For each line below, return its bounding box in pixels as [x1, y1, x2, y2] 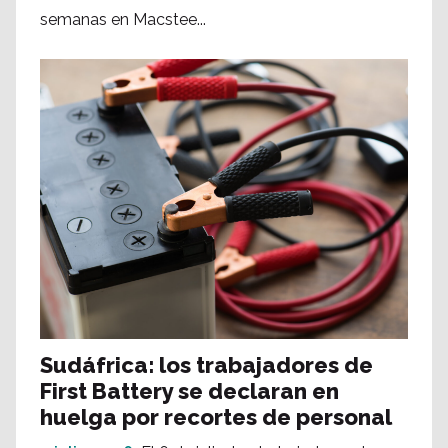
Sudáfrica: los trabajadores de [40, 352, 373, 379]
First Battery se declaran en [40, 378, 339, 405]
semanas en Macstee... [40, 10, 206, 30]
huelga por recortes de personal [40, 404, 392, 431]
